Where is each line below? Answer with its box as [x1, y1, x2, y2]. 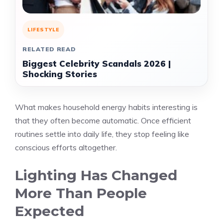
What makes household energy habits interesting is [15, 102, 198, 112]
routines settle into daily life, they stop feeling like [15, 129, 189, 139]
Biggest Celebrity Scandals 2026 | [22, 58, 171, 69]
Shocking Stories [22, 69, 97, 79]
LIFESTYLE [27, 26, 59, 33]
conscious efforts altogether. [15, 142, 117, 152]
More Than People [15, 185, 147, 202]
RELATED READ [22, 45, 76, 53]
